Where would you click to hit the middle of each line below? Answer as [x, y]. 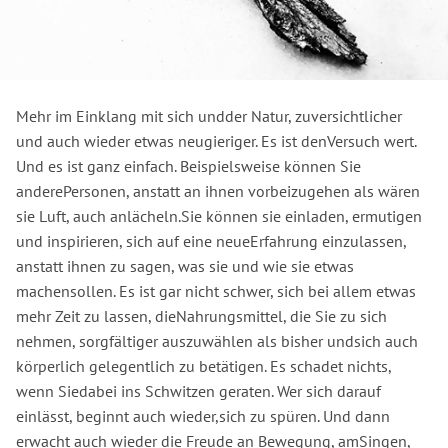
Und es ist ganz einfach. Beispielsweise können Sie [188, 165]
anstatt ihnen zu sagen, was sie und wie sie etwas [185, 265]
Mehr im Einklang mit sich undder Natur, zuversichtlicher [209, 115]
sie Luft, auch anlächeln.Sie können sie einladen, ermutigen [219, 215]
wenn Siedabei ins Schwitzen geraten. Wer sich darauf [198, 390]
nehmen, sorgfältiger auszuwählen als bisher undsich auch [217, 340]
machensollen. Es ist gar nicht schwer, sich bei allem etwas [216, 290]
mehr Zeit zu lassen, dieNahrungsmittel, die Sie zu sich [201, 315]
